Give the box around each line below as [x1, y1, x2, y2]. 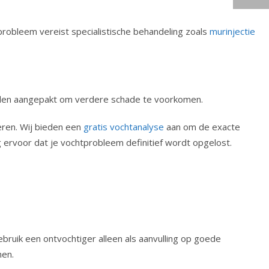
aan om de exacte [164, 121, 240, 133]
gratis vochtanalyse [83, 121, 164, 133]
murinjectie [210, 25, 255, 38]
